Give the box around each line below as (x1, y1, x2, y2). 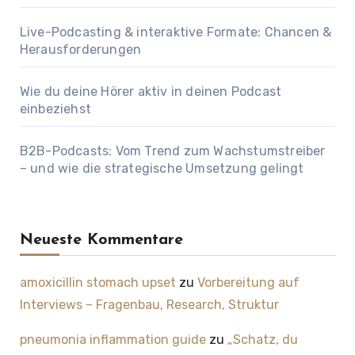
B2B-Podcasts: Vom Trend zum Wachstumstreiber (19, 143, 326, 159)
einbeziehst (19, 101, 91, 117)
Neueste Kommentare (19, 232, 183, 249)
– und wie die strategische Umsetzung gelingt (19, 161, 304, 177)
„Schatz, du (227, 332, 298, 348)
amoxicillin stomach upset (19, 275, 176, 291)
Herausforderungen (19, 42, 142, 58)
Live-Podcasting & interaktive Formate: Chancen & (19, 25, 332, 40)
